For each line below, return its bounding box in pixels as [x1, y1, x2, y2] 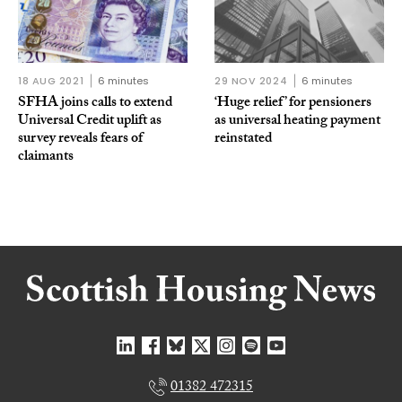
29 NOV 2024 [214, 73, 288, 88]
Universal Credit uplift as [18, 109, 162, 134]
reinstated [214, 127, 272, 152]
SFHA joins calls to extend [18, 91, 172, 116]
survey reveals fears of [18, 127, 143, 152]
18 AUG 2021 [18, 73, 84, 88]
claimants [18, 144, 74, 170]
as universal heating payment [214, 109, 380, 134]
